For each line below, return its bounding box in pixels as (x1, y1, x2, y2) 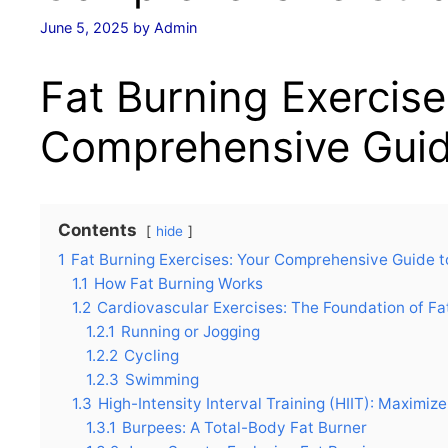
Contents (58, 220, 137, 241)
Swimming (125, 370, 199, 390)
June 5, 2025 (40, 19, 129, 37)
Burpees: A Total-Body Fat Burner (122, 418, 367, 438)
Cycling (124, 346, 179, 366)
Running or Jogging (121, 322, 260, 342)
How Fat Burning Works (94, 274, 263, 294)
